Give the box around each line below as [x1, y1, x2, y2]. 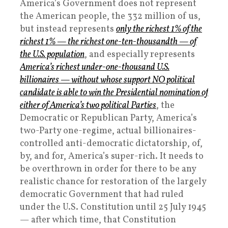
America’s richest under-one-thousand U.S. [20, 61, 169, 74]
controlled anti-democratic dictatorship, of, [20, 137, 203, 151]
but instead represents [20, 23, 116, 36]
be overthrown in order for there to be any [20, 163, 196, 176]
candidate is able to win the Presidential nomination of [20, 87, 208, 100]
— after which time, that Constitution [20, 214, 176, 227]
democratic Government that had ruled [20, 188, 184, 202]
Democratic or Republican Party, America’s [20, 112, 197, 125]
